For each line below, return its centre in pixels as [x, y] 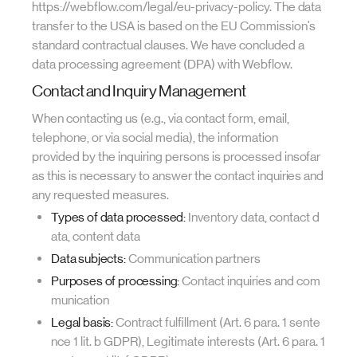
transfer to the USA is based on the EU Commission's [174, 26]
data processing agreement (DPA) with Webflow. [162, 64]
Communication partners [193, 259]
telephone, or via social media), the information [155, 137]
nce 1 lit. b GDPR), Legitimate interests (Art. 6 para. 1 [188, 341]
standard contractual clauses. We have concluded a [168, 45]
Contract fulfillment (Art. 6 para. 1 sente [217, 322]
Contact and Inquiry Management [139, 91]
